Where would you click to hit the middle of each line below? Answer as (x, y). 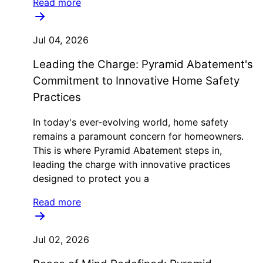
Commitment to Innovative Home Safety (136, 81)
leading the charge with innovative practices (131, 164)
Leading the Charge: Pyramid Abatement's (143, 64)
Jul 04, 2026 (61, 40)
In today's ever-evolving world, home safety (131, 122)
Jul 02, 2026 (61, 240)
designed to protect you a (91, 178)
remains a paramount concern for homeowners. (138, 136)
